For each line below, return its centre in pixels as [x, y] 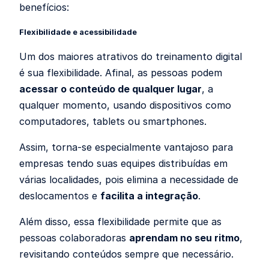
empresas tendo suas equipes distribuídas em [123, 163]
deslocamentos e [60, 195]
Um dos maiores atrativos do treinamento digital [131, 56]
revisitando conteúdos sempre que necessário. [126, 254]
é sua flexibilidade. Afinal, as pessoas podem [121, 72]
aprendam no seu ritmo [184, 237]
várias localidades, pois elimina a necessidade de [129, 179]
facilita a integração [149, 195]
